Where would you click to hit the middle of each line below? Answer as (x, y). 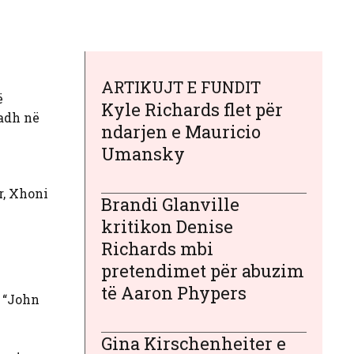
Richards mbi (157, 248)
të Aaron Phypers (174, 292)
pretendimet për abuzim (203, 270)
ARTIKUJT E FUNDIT (181, 87)
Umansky (143, 153)
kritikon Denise (167, 226)
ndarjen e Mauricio (181, 131)
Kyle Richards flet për (192, 109)
